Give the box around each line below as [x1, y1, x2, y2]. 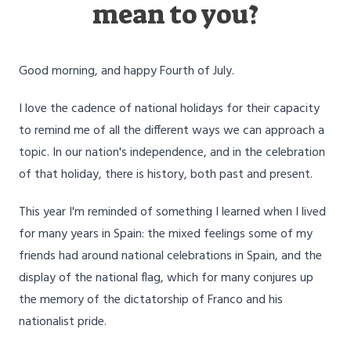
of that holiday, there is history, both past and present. [19, 165, 313, 186]
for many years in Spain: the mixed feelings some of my [19, 224, 313, 245]
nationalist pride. [19, 312, 107, 333]
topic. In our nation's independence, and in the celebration [19, 143, 325, 164]
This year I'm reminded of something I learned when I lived [19, 202, 326, 223]
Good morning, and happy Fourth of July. [19, 61, 234, 82]
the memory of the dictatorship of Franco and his [19, 290, 283, 311]
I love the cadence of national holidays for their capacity [19, 99, 320, 120]
